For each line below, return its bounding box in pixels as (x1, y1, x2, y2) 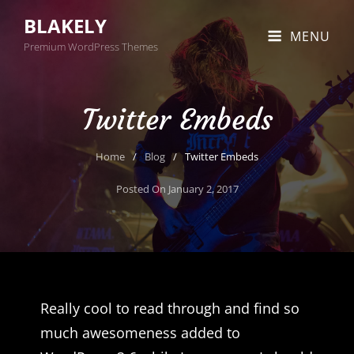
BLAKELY (24, 13, 107, 39)
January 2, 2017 (168, 182, 239, 196)
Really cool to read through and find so (40, 299, 299, 318)
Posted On (115, 182, 168, 196)
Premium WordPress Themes (24, 40, 158, 54)
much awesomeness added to (40, 323, 240, 342)
